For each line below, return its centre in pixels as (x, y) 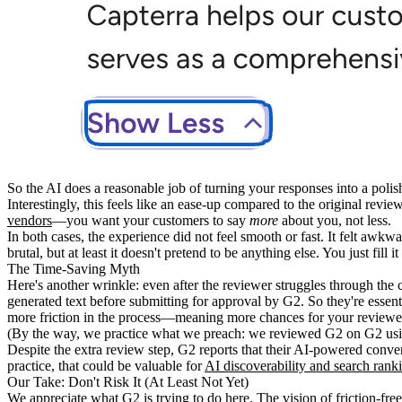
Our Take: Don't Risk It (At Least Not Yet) (128, 381)
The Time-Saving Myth (74, 268)
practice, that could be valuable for (106, 365)
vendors (30, 220)
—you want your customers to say (151, 220)
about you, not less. (335, 220)
